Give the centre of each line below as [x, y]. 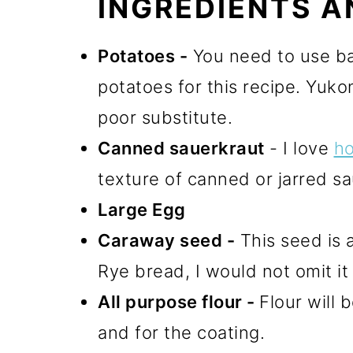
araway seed [166, 240]
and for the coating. [181, 332]
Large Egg [142, 209]
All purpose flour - [178, 301]
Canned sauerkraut [181, 148]
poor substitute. [165, 117]
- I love [299, 148]
